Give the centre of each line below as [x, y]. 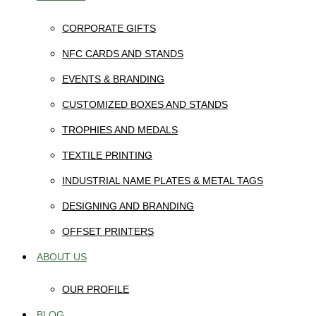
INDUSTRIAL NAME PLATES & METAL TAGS [163, 181]
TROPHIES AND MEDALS [120, 130]
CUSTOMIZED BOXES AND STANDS [145, 104]
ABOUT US [62, 257]
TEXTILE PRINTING [107, 155]
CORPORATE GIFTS [109, 28]
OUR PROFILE [96, 289]
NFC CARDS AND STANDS [123, 54]
